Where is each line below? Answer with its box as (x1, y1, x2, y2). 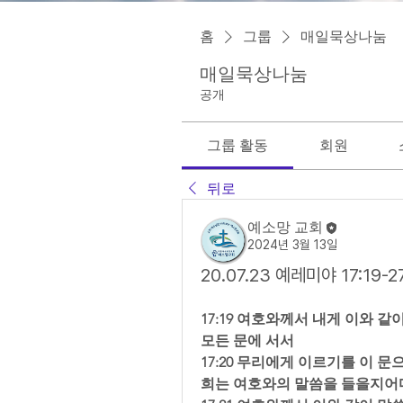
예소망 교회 (247, 219, 323, 236)
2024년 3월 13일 (247, 237, 337, 253)
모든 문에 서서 (201, 332, 301, 349)
